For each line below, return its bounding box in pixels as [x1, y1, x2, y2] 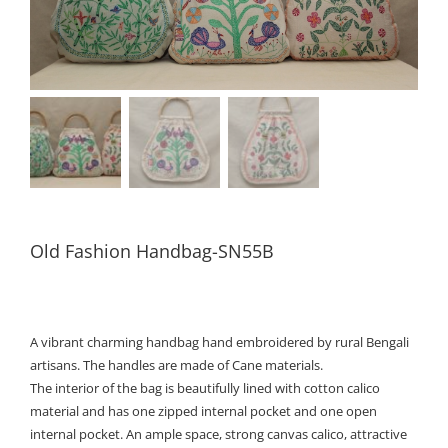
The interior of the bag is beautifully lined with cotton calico [30, 379, 380, 398]
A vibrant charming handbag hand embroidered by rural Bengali [30, 333, 409, 352]
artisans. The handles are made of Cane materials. [30, 356, 323, 375]
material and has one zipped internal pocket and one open [30, 402, 377, 421]
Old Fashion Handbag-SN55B [30, 239, 274, 264]
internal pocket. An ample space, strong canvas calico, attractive [30, 425, 407, 444]
